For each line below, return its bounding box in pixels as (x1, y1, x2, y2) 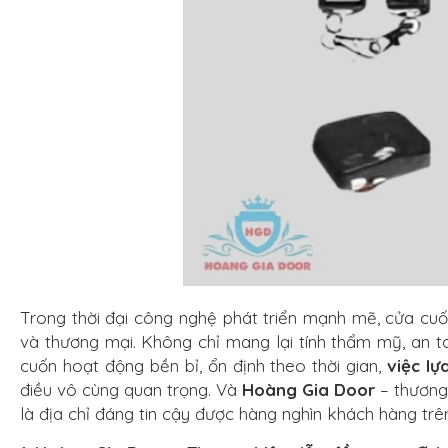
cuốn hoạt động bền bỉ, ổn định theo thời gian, (20, 355, 388, 377)
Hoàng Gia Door (242, 379, 376, 401)
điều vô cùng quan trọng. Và (20, 379, 243, 401)
